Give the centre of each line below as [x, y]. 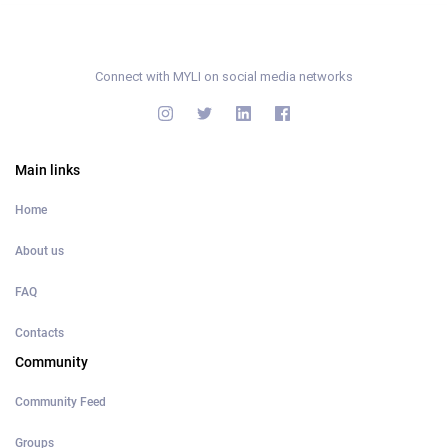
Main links [47, 170]
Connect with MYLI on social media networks [224, 76]
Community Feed [60, 402]
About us [39, 251]
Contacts [39, 333]
